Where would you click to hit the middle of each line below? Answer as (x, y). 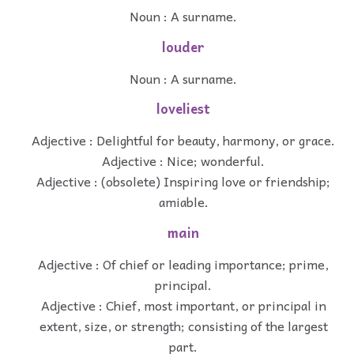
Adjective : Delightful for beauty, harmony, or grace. (183, 140)
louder (183, 47)
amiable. (183, 202)
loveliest (183, 109)
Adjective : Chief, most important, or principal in (183, 305)
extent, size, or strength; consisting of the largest (183, 325)
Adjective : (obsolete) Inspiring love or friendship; (183, 181)
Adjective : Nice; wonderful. (183, 161)
